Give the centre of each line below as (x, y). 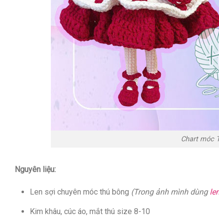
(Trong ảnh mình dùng (170, 192)
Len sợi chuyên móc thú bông (80, 192)
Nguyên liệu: (35, 169)
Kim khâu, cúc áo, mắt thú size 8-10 (90, 211)
